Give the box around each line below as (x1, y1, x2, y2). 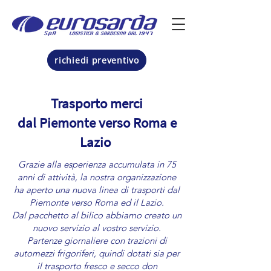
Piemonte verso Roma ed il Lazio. (30, 197, 164, 208)
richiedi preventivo (54, 54, 139, 66)
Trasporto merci (51, 94, 143, 112)
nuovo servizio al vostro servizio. (33, 222, 161, 233)
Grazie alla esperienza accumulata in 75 (18, 158, 176, 170)
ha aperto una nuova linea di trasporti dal (14, 184, 180, 195)
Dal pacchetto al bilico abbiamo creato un (12, 209, 181, 221)
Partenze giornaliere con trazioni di (27, 235, 167, 246)
